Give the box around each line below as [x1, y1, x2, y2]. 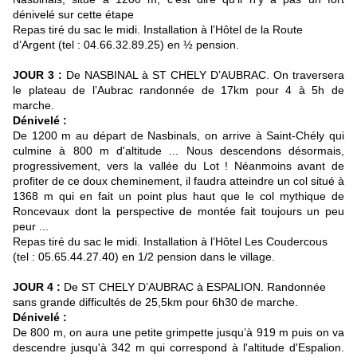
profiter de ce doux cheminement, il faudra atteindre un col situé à [13, 175, 344, 188]
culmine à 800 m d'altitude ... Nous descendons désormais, [13, 144, 344, 158]
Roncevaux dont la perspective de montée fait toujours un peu [13, 205, 344, 218]
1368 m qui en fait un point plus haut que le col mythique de [13, 190, 344, 203]
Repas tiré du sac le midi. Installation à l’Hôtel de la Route [13, 23, 303, 37]
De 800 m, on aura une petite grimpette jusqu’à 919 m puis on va [13, 326, 344, 339]
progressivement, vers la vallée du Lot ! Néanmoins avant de [13, 159, 344, 173]
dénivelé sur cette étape [13, 8, 140, 22]
